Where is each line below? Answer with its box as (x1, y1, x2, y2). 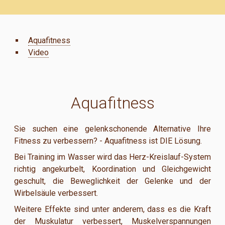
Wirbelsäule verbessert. (14, 188, 98, 198)
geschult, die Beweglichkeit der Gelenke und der (14, 176, 211, 186)
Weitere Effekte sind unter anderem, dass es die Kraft (14, 204, 211, 214)
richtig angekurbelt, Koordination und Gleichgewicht (14, 164, 211, 174)
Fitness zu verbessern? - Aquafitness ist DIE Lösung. (14, 136, 202, 146)
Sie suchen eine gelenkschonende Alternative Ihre (14, 124, 211, 134)
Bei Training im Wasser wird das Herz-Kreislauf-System (14, 152, 211, 162)
